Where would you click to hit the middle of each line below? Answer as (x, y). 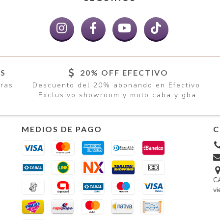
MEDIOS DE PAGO (62, 129)
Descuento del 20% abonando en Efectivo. (117, 85)
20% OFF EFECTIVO (124, 73)
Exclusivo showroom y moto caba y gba (117, 95)
